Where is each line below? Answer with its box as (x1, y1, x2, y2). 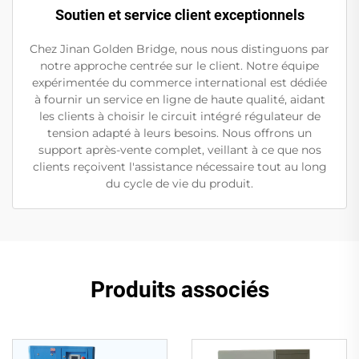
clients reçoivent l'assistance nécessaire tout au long (32, 159, 327, 175)
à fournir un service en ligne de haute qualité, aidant (34, 92, 325, 107)
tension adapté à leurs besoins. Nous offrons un (47, 126, 312, 141)
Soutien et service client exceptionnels (54, 6, 305, 24)
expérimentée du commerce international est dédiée (32, 75, 327, 91)
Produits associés (90, 276, 269, 304)
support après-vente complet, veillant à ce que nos (38, 143, 321, 158)
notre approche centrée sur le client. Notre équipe (40, 58, 319, 74)
